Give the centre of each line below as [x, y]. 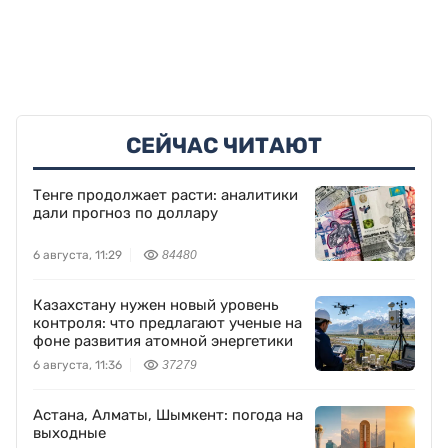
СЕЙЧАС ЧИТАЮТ [224, 146]
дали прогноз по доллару [125, 213]
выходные [69, 433]
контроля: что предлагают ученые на [167, 323]
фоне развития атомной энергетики [163, 341]
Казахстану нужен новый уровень [156, 305]
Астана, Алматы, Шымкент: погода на [168, 415]
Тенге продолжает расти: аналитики [165, 195]
